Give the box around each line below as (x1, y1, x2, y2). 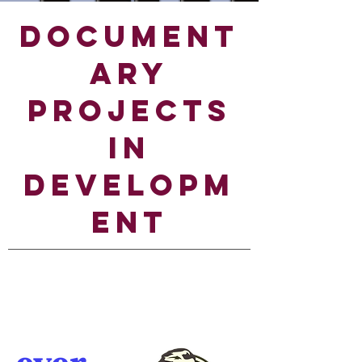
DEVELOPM (23, 166, 235, 204)
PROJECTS (27, 92, 231, 129)
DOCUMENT (19, 18, 239, 55)
